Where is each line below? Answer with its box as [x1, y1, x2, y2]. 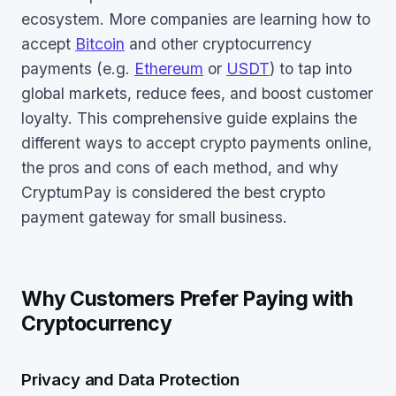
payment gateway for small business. [21, 208, 287, 226]
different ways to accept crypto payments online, [21, 133, 372, 152]
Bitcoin [75, 34, 125, 53]
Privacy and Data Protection [21, 369, 240, 389]
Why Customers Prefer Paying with [21, 286, 354, 311]
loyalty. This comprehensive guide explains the [21, 109, 357, 127]
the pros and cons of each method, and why [21, 158, 339, 177]
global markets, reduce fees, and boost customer [21, 84, 373, 103]
